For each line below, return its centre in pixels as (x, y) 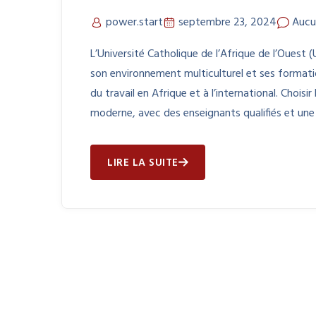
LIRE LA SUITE (143, 163)
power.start (134, 23)
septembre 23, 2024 (227, 23)
